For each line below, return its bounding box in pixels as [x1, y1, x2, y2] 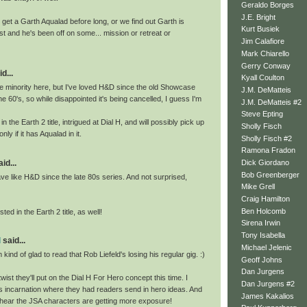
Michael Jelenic [241, 243, 292, 251]
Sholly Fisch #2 [241, 134, 292, 143]
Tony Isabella [241, 231, 285, 240]
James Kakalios [241, 291, 294, 300]
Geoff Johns [241, 255, 282, 264]
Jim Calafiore [241, 37, 284, 46]
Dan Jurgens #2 [241, 279, 295, 288]
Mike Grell [241, 182, 275, 191]
